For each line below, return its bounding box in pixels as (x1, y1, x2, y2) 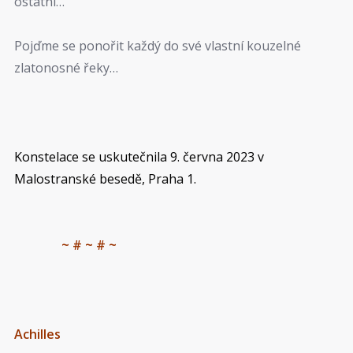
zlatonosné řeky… (14, 58, 118, 76)
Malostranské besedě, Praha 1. (14, 169, 196, 188)
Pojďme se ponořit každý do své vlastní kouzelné (14, 36, 301, 54)
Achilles (14, 325, 61, 344)
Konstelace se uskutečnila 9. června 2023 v (14, 147, 264, 165)
